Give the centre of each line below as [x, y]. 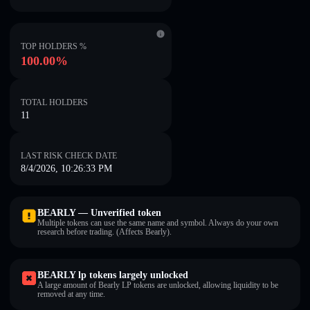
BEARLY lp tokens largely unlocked [113, 275]
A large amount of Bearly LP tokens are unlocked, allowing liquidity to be [158, 285]
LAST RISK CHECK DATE [69, 156]
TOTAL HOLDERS [54, 102]
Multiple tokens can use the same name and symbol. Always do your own [158, 223]
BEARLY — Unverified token [99, 213]
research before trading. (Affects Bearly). [104, 232]
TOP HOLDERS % [54, 46]
